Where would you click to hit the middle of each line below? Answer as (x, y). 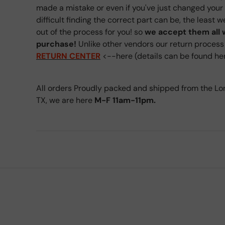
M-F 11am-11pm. (124, 100)
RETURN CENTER (68, 56)
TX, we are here (64, 100)
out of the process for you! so (90, 32)
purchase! (56, 44)
